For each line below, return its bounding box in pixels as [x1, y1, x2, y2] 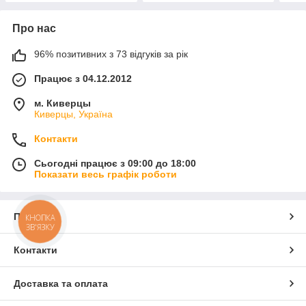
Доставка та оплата [14, 277, 108, 289]
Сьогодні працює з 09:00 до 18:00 [34, 157, 196, 169]
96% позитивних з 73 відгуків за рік [34, 48, 188, 59]
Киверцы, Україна [34, 108, 113, 120]
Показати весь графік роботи [34, 168, 177, 180]
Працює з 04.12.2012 [34, 72, 132, 84]
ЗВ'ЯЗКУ [25, 221, 55, 232]
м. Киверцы [34, 97, 91, 109]
